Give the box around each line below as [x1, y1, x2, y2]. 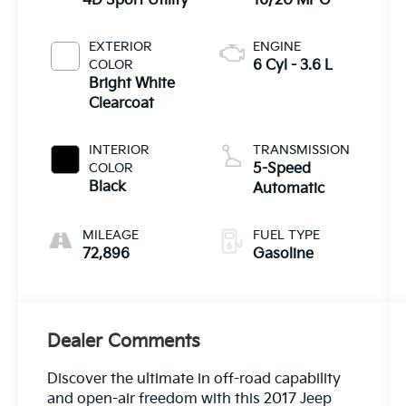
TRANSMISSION [252, 142, 350, 159]
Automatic [252, 180, 324, 198]
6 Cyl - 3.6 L [252, 57, 333, 75]
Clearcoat [89, 95, 155, 113]
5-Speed [252, 160, 311, 179]
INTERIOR [89, 142, 150, 159]
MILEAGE [82, 227, 140, 244]
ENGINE [252, 39, 301, 55]
